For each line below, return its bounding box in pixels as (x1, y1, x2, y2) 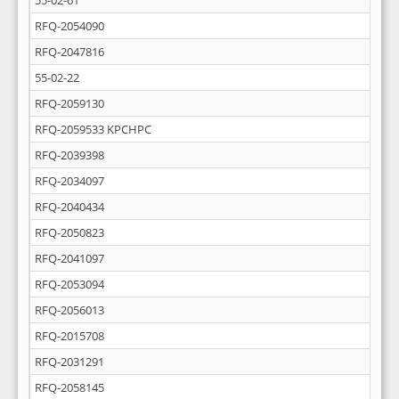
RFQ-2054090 (35, 18, 104, 34)
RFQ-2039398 (35, 147, 104, 163)
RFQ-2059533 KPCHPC (35, 121, 151, 137)
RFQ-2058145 (35, 379, 104, 395)
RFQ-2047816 (35, 44, 104, 60)
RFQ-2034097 (35, 173, 104, 189)
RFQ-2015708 (35, 328, 104, 344)
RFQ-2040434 (35, 199, 104, 215)
